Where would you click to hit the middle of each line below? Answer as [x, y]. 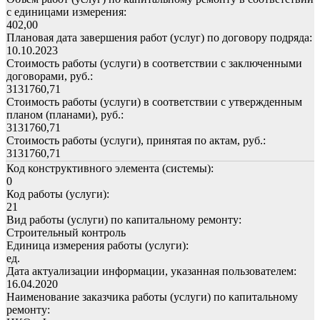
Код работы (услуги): [58, 194]
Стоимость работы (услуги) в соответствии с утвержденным [154, 101]
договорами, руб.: [50, 76]
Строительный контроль [66, 232]
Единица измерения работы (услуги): [97, 245]
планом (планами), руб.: [65, 114]
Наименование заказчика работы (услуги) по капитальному [152, 296]
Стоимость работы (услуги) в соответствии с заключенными [154, 63]
